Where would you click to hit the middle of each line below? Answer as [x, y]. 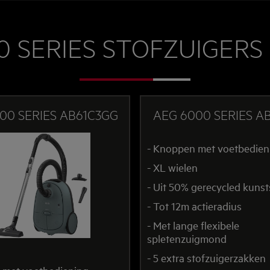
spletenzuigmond [187, 238]
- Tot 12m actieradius [194, 206]
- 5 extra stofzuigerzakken [206, 257]
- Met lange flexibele [193, 225]
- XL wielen [172, 167]
